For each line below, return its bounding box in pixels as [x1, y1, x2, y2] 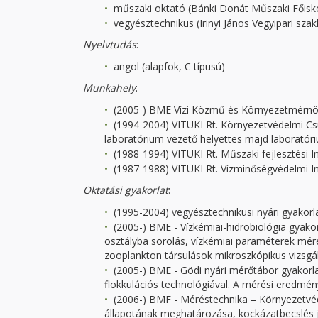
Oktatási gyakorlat [83, 183, 168, 197]
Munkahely [83, 81, 136, 94]
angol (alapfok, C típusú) [111, 60, 225, 73]
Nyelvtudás [83, 38, 136, 51]
